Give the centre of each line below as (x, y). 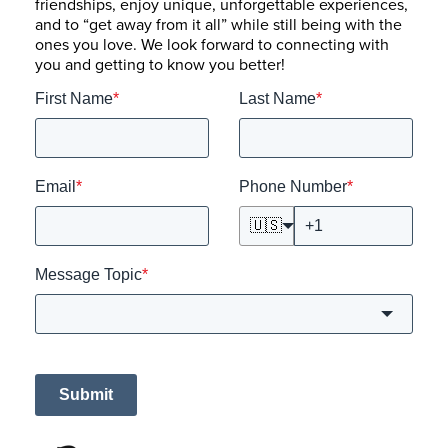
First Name (74, 98)
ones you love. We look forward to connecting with (212, 43)
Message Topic (88, 274)
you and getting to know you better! (160, 63)
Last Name (277, 98)
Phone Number (293, 186)
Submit (86, 394)
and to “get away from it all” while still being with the (218, 23)
